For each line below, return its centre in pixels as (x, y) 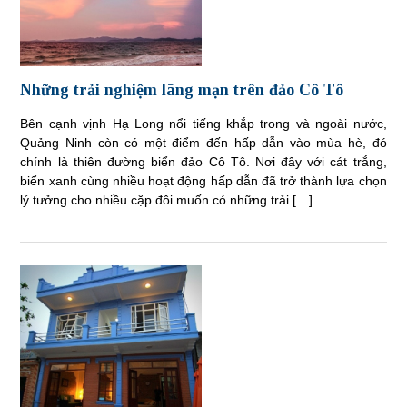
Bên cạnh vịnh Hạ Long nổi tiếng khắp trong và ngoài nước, (203, 123)
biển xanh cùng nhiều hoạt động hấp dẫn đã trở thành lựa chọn (203, 180)
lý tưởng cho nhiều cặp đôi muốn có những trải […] (167, 199)
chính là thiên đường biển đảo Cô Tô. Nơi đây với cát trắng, (203, 161)
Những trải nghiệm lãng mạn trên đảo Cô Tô (182, 89)
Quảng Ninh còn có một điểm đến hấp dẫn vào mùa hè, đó (203, 142)
